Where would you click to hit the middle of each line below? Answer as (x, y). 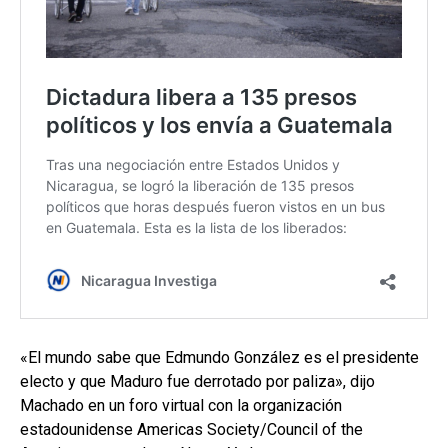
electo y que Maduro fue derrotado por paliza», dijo (197, 381)
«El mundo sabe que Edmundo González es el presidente (219, 357)
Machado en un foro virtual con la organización (181, 405)
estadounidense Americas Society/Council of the (191, 429)
